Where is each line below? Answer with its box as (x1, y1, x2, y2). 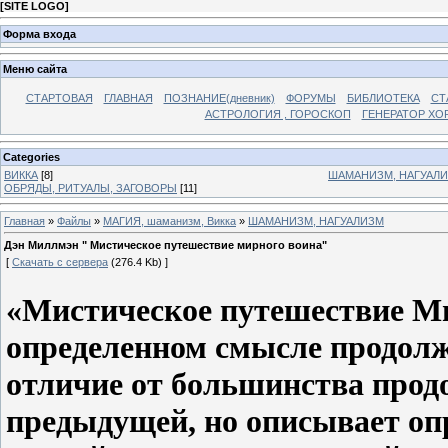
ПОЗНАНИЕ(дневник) (163, 92, 275, 105)
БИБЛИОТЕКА (346, 92, 420, 105)
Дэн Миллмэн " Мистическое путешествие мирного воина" (4, 239, 327, 252)
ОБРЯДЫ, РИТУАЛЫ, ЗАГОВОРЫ (4, 181, 177, 194)
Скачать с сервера (12, 256, 108, 269)
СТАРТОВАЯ (25, 92, 93, 105)
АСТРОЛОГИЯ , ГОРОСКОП (204, 108, 351, 121)
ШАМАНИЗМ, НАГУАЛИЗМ (248, 214, 384, 227)
